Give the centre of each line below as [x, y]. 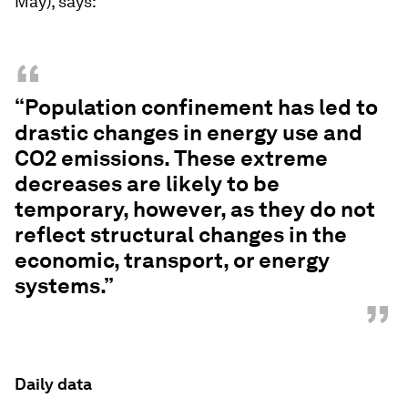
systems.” [64, 286]
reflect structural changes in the [181, 235]
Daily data [53, 384]
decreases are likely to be [147, 184]
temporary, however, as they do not [195, 209]
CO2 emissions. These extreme [171, 158]
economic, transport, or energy [172, 260]
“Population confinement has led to [196, 107]
